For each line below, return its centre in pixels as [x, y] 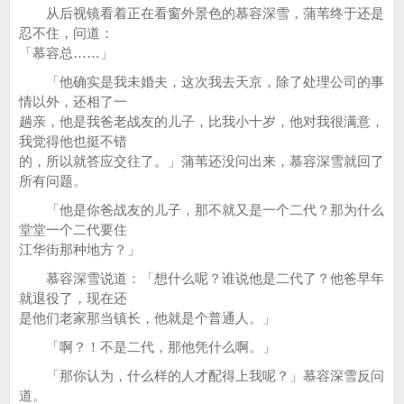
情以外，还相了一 [73, 101]
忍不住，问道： [66, 33]
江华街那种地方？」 [80, 249]
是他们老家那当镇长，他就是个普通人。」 [147, 318]
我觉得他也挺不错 [73, 141]
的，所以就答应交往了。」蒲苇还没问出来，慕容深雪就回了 [202, 161]
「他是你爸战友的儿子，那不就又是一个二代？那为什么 [202, 210]
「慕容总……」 [66, 53]
